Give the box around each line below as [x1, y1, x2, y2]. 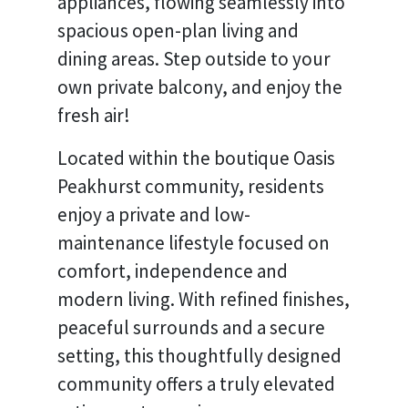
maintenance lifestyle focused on [57, 230, 330, 255]
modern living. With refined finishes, [57, 287, 350, 311]
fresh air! [57, 103, 130, 127]
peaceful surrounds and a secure [57, 315, 325, 340]
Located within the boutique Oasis [57, 146, 335, 170]
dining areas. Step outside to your [57, 46, 331, 71]
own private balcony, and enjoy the [57, 75, 342, 99]
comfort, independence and [57, 259, 288, 283]
